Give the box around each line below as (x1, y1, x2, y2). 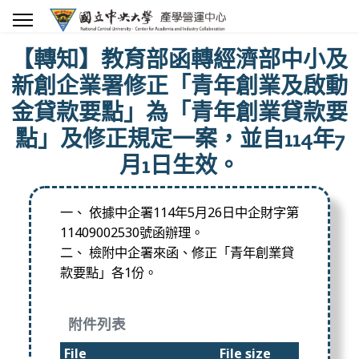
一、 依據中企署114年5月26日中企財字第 (59, 203, 299, 221)
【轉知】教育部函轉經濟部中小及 (11, 45, 348, 73)
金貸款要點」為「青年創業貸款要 (11, 98, 348, 126)
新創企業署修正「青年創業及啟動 (11, 71, 348, 99)
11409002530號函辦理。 (59, 223, 204, 241)
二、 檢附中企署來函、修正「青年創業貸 (59, 243, 294, 261)
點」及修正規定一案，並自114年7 (14, 124, 345, 152)
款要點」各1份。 (59, 263, 157, 281)
